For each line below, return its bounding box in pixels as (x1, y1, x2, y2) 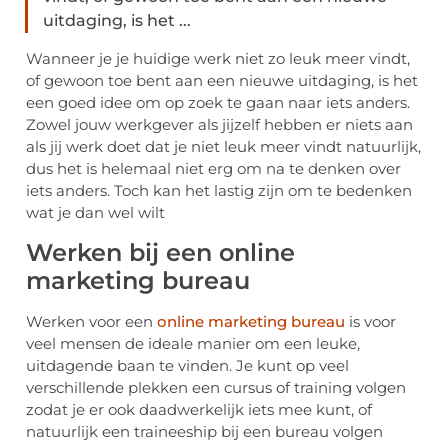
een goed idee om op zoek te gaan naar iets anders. (26, 93, 410, 113)
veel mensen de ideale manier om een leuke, (26, 333, 360, 353)
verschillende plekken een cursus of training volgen (26, 377, 406, 397)
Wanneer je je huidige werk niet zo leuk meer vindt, (26, 49, 410, 69)
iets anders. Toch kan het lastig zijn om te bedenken (26, 181, 412, 201)
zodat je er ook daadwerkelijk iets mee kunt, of (26, 399, 372, 419)
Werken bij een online (26, 237, 295, 267)
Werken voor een (26, 311, 157, 331)
